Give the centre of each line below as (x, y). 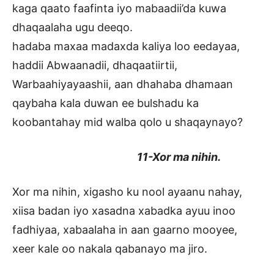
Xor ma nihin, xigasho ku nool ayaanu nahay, (127, 192)
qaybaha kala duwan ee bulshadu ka (106, 103)
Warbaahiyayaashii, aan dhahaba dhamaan (123, 84)
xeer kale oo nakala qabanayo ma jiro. (110, 249)
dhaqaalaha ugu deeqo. (72, 28)
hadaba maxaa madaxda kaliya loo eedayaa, (126, 46)
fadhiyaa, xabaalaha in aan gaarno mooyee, (125, 230)
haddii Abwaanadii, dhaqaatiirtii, (95, 65)
